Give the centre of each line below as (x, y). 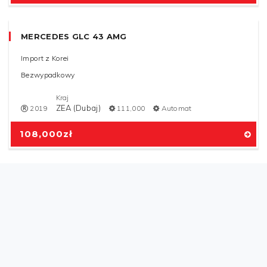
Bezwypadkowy (48, 241)
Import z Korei (45, 224)
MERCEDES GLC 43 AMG (74, 202)
